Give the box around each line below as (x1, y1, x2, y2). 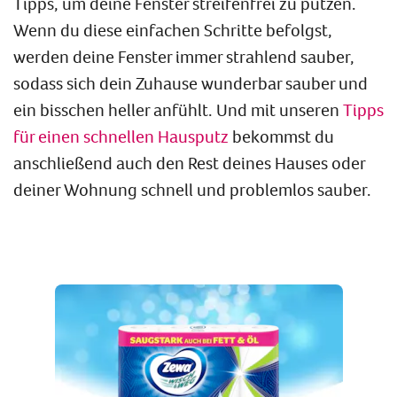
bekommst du (229, 124, 334, 147)
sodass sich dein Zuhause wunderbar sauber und (13, 71, 368, 94)
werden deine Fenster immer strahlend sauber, (13, 44, 354, 67)
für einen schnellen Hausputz (13, 124, 229, 147)
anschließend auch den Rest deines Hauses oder (13, 151, 365, 174)
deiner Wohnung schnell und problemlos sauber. (13, 177, 375, 200)
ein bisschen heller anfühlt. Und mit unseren (13, 97, 343, 121)
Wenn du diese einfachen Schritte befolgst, (13, 18, 332, 41)
